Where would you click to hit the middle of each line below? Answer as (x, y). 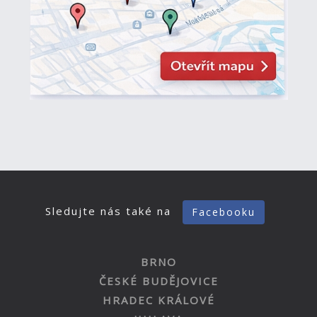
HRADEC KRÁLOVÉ (158, 300)
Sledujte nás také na (110, 211)
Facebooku (224, 212)
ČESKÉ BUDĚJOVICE (158, 281)
